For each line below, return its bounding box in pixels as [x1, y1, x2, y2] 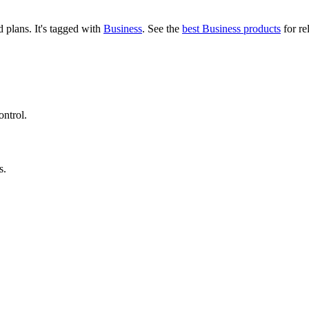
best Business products [182, 22, 281, 34]
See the [145, 22, 182, 34]
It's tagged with [34, 22, 103, 34]
